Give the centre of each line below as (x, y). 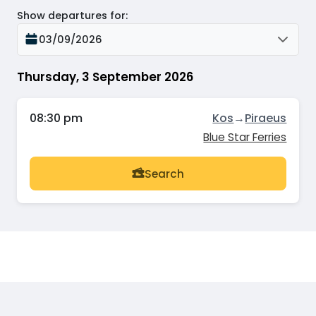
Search (164, 174)
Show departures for (71, 15)
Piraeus (266, 119)
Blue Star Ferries (245, 138)
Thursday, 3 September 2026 (105, 77)
